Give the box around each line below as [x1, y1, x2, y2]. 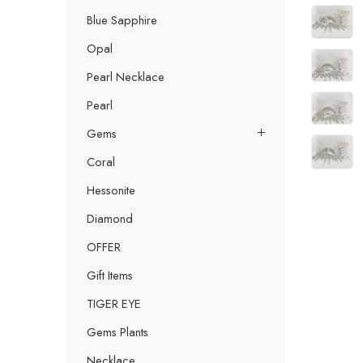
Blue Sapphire [87, 11, 157, 28]
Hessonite [87, 181, 135, 199]
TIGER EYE [87, 294, 141, 312]
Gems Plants [87, 322, 148, 340]
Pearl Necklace [87, 67, 164, 85]
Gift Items [87, 266, 133, 284]
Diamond [87, 209, 133, 227]
